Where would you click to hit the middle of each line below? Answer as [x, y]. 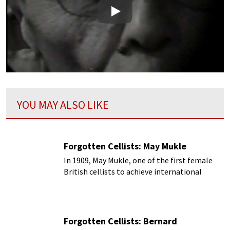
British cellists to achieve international [133, 171]
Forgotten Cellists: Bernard [120, 221]
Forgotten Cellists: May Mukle [125, 146]
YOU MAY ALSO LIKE [63, 104]
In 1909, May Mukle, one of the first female [138, 160]
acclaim [77, 183]
